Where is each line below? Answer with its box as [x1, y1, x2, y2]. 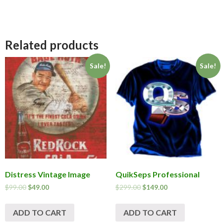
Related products [5, 37, 99, 52]
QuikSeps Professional [115, 169, 200, 179]
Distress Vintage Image [5, 169, 90, 179]
